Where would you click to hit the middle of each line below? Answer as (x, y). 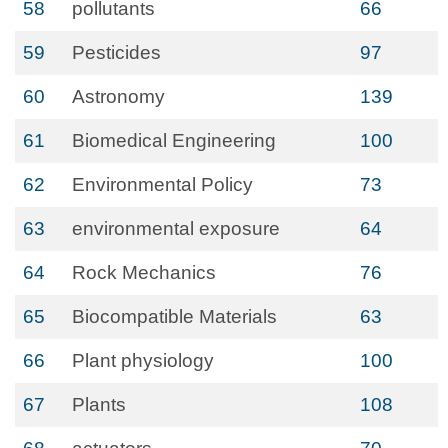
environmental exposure (176, 228)
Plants (99, 404)
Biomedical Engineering (174, 140)
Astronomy (118, 96)
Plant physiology (143, 360)
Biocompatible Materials (174, 316)
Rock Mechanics (144, 272)
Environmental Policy (162, 184)
